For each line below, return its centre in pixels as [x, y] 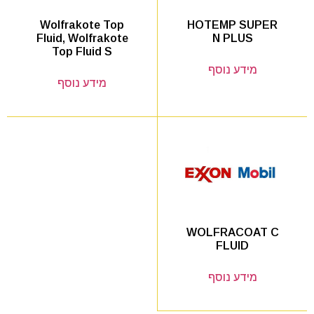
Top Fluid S [82, 52]
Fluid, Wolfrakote [82, 39]
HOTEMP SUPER [232, 25]
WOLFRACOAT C [232, 233]
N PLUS [232, 38]
